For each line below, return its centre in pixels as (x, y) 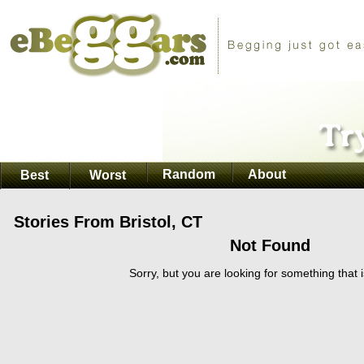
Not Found (270, 245)
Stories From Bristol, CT (108, 222)
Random (189, 174)
